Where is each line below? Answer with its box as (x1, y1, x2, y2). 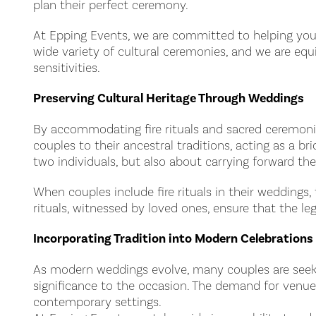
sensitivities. (33, 60, 100, 75)
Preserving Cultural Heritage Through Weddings (33, 90, 304, 106)
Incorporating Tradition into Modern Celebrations (33, 231, 313, 246)
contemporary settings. (33, 294, 162, 309)
